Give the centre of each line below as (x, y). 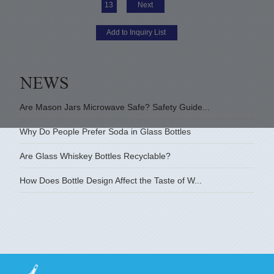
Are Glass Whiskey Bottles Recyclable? (95, 156)
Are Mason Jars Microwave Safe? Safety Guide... (114, 107)
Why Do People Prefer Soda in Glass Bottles (105, 131)
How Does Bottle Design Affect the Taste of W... (110, 180)
